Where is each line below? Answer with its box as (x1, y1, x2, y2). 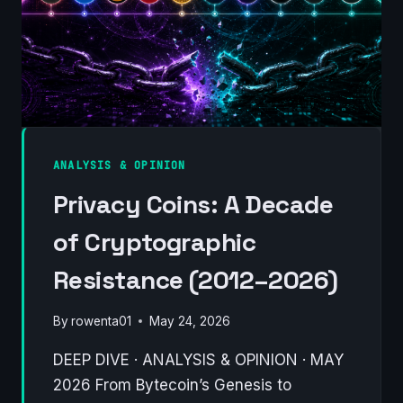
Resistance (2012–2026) (53, 264, 338, 297)
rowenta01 (71, 313, 132, 328)
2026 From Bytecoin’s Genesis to (53, 375, 291, 394)
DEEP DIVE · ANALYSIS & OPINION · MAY (53, 350, 344, 369)
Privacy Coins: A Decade (53, 188, 334, 221)
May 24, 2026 (149, 313, 231, 328)
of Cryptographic (53, 226, 256, 259)
